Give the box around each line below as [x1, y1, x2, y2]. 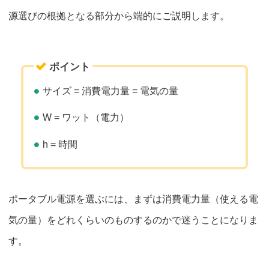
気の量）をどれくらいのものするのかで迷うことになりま [8, 214, 258, 225]
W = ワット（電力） [43, 112, 129, 123]
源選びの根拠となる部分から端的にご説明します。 [8, 10, 229, 21]
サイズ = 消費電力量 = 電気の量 [43, 85, 178, 96]
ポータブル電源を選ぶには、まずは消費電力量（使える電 [8, 193, 258, 204]
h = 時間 [43, 139, 77, 150]
